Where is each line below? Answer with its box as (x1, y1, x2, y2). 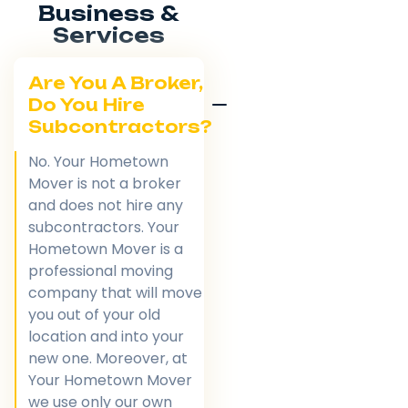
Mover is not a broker (28, 173, 181, 195)
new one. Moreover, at (28, 348, 188, 370)
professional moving (28, 260, 173, 282)
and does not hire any (28, 195, 183, 217)
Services (53, 23, 165, 48)
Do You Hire (28, 95, 145, 116)
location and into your (28, 326, 184, 348)
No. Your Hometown (28, 151, 168, 173)
